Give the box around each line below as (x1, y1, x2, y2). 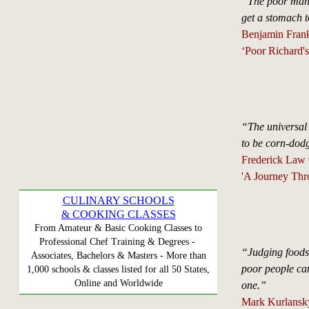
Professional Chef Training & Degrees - (39, 237, 198, 247)
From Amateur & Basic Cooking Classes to (34, 223, 202, 233)
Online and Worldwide (74, 278, 163, 288)
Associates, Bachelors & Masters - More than (30, 250, 206, 261)
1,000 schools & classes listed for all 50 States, (27, 264, 210, 275)
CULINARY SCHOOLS (62, 195, 175, 206)
